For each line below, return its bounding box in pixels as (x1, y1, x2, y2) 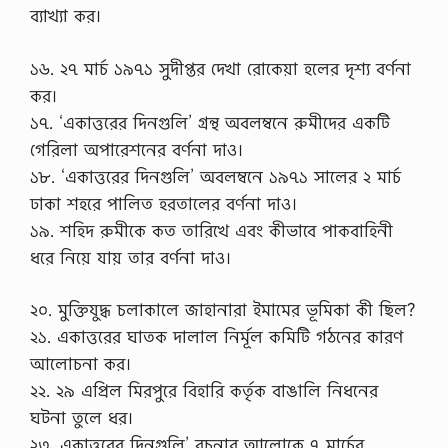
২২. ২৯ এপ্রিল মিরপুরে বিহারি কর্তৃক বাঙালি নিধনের (30, 379, 378, 403)
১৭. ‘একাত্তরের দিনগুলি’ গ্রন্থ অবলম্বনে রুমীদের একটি (30, 110, 390, 134)
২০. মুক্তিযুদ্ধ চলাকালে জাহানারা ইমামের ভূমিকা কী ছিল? (30, 298, 415, 322)
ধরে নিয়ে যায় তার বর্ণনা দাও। (30, 245, 231, 269)
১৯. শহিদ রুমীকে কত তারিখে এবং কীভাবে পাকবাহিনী (30, 218, 393, 242)
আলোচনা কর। (30, 352, 131, 376)
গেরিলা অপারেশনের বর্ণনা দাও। (30, 137, 243, 161)
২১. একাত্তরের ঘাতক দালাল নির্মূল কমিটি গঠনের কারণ (30, 325, 403, 349)
